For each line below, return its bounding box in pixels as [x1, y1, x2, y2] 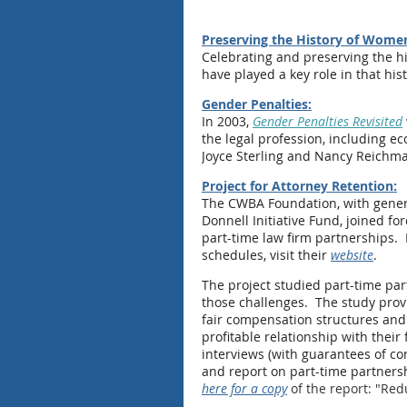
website [331, 246, 373, 263]
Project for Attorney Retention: [202, 177, 397, 194]
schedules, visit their [202, 246, 331, 263]
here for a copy [202, 380, 287, 397]
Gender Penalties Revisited [253, 113, 402, 130]
